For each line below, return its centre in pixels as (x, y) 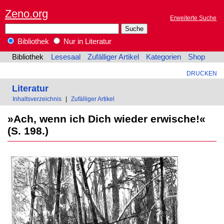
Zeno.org (26, 13)
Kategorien (164, 57)
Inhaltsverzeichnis (37, 99)
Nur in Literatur (86, 42)
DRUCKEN (201, 73)
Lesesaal (65, 57)
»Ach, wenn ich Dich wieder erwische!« (106, 118)
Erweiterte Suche (193, 18)
